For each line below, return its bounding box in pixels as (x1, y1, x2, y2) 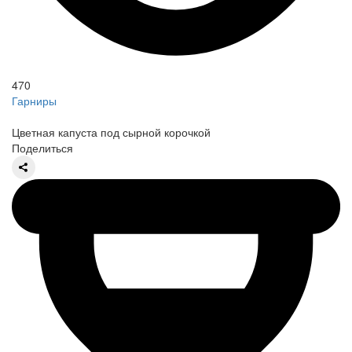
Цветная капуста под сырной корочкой (12, 123, 211, 140)
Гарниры (12, 92, 57, 108)
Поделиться (12, 139, 73, 156)
